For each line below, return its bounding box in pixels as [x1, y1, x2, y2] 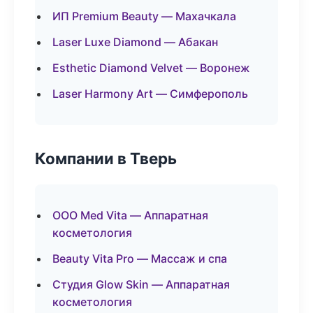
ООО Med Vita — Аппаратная [52, 208, 208, 222]
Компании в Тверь [35, 149, 177, 168]
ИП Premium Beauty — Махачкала [52, 9, 236, 23]
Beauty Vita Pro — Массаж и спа [52, 252, 227, 265]
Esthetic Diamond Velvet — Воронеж [52, 61, 250, 75]
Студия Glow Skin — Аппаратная [52, 277, 230, 291]
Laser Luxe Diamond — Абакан [52, 35, 218, 49]
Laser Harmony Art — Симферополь [52, 87, 248, 101]
